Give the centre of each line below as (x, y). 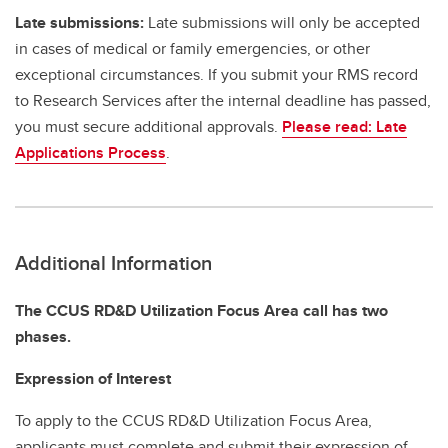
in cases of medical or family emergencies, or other (192, 49)
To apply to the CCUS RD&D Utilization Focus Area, (193, 421)
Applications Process (90, 153)
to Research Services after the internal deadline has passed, (223, 101)
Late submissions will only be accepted (284, 23)
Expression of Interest (95, 379)
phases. (43, 337)
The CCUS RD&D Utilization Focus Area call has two (201, 311)
